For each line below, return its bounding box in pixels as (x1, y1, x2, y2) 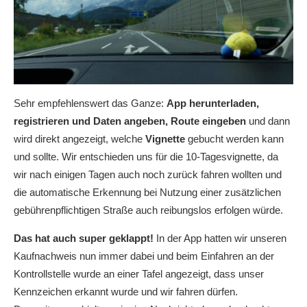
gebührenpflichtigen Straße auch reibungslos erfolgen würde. (14, 204, 283, 216)
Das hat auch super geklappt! (14, 232, 153, 244)
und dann (246, 115, 290, 127)
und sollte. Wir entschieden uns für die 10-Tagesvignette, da (14, 151, 278, 162)
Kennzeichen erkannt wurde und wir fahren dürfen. (14, 286, 238, 297)
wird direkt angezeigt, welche (14, 133, 145, 145)
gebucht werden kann (185, 133, 284, 145)
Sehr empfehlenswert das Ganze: (14, 97, 167, 109)
